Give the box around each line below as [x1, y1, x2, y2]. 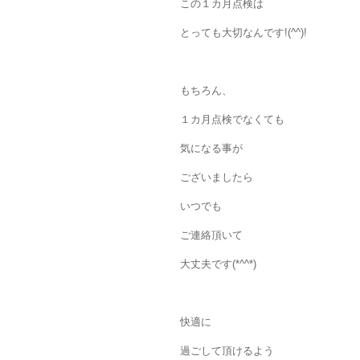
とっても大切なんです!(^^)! [180, 27, 307, 39]
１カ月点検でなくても [180, 113, 284, 126]
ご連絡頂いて [180, 229, 243, 242]
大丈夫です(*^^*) [180, 258, 256, 271]
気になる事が [180, 142, 243, 155]
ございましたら [180, 171, 253, 184]
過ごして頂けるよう [180, 345, 274, 358]
